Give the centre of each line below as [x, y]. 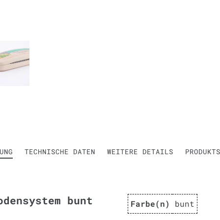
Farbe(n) [150, 204]
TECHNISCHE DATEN [60, 151]
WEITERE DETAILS [140, 151]
